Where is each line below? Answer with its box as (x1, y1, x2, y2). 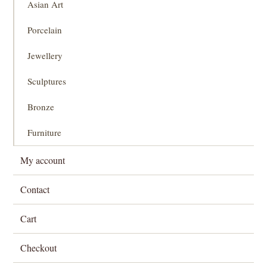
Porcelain (27, 24, 63, 36)
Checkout (20, 241, 57, 254)
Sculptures (27, 75, 67, 88)
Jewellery (27, 49, 63, 62)
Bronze (27, 101, 55, 113)
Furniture (27, 126, 62, 139)
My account (20, 154, 66, 167)
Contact (20, 183, 50, 196)
